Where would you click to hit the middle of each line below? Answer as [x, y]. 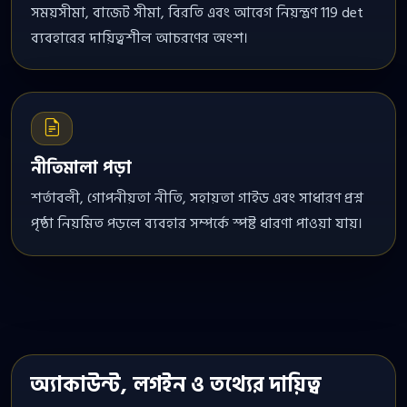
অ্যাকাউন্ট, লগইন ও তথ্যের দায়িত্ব [176, 385]
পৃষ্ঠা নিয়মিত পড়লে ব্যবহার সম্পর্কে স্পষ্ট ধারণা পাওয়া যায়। [196, 223]
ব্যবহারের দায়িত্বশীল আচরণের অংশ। [139, 38]
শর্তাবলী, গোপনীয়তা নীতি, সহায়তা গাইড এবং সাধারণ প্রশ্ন [197, 198]
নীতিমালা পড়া [81, 168]
